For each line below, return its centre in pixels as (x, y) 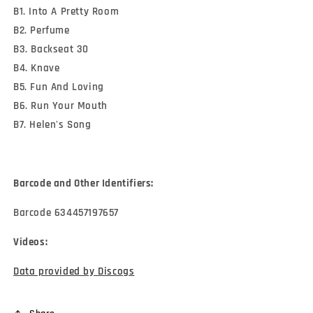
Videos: (32, 242)
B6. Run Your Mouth (60, 106)
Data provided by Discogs (74, 272)
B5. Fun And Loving (59, 87)
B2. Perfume (42, 31)
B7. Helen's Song (52, 125)
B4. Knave (37, 68)
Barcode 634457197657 (66, 213)
